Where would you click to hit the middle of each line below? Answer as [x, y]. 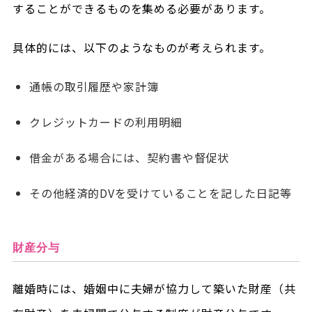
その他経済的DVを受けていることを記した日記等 [160, 193]
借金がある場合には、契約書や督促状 [129, 157]
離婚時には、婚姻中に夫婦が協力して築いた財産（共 [154, 288]
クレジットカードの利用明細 [106, 122]
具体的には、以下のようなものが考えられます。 [142, 47]
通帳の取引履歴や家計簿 [94, 86]
